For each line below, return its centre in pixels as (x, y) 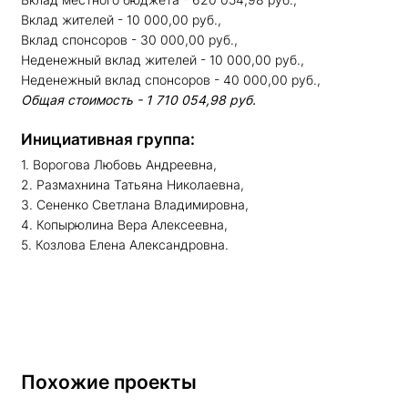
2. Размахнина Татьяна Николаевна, (133, 184)
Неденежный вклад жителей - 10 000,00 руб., (163, 59)
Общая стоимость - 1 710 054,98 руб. (138, 99)
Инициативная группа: (108, 139)
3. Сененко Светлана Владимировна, (135, 204)
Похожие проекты (109, 382)
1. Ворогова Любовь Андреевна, (119, 164)
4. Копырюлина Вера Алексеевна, (124, 224)
